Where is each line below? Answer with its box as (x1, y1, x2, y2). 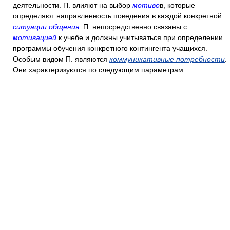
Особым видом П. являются (13, 55, 109, 63)
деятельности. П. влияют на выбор (13, 1, 132, 9)
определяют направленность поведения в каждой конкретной (13, 12, 222, 20)
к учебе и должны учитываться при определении (59, 33, 223, 42)
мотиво (132, 1, 160, 9)
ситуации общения (13, 23, 79, 31)
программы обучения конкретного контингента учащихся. (13, 44, 207, 52)
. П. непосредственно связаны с (79, 23, 187, 31)
